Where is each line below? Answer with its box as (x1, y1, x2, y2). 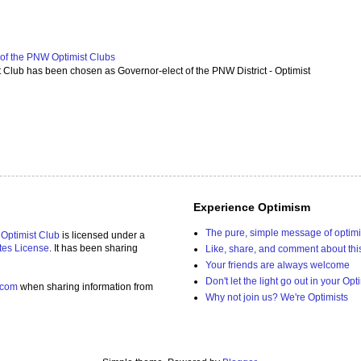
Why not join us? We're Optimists (205, 291, 348, 303)
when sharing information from (18, 280, 153, 293)
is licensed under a (60, 229, 145, 241)
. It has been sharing (49, 242, 138, 254)
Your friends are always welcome (205, 259, 350, 271)
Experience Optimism (193, 200, 310, 214)
